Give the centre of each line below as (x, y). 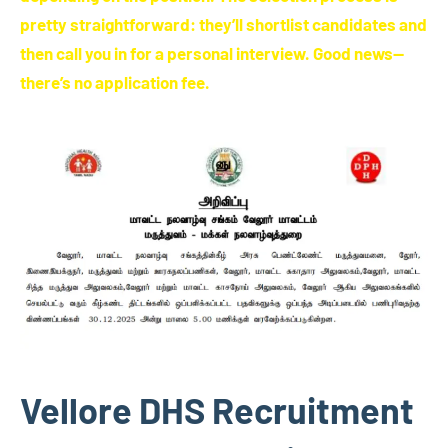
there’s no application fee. (115, 82)
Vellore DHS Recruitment (217, 410)
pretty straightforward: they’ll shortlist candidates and (223, 24)
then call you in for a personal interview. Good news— (212, 53)
